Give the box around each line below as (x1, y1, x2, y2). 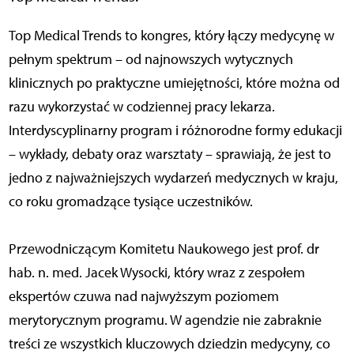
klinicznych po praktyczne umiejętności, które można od (8, 74, 340, 92)
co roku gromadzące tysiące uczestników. (8, 193, 253, 211)
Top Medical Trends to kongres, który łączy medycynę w (8, 27, 334, 45)
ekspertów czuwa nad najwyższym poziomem (8, 288, 279, 306)
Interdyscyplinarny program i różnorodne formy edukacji (8, 122, 342, 140)
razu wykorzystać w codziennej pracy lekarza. (8, 98, 275, 116)
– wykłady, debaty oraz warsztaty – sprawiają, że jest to (8, 145, 331, 164)
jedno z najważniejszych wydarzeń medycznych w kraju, (8, 169, 338, 187)
